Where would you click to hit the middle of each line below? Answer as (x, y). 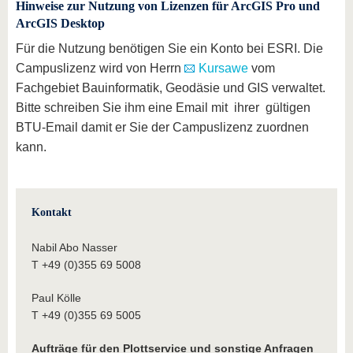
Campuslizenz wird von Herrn (100, 68)
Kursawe (223, 68)
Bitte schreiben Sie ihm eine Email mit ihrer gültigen (163, 108)
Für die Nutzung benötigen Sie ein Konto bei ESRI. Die (169, 48)
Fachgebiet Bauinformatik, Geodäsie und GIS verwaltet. (171, 88)
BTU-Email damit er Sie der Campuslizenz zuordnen (162, 127)
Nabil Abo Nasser (74, 247)
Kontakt (52, 212)
